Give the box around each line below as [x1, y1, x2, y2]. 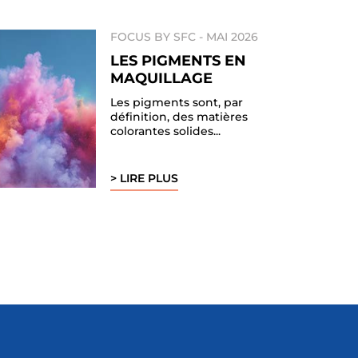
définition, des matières [110, 109, 249, 124]
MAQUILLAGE [110, 69, 213, 87]
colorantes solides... [110, 123, 221, 138]
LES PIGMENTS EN [110, 51, 247, 70]
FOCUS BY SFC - [110, 29, 207, 44]
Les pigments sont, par [110, 94, 244, 109]
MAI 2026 [206, 29, 259, 44]
